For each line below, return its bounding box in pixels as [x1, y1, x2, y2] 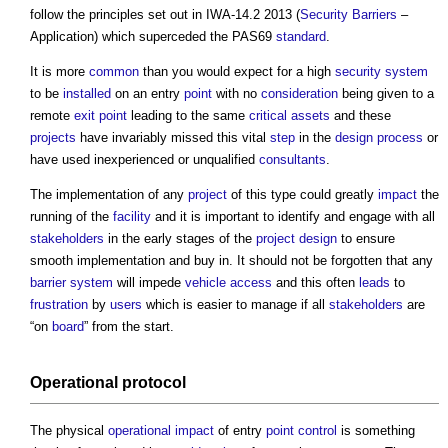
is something [337, 422, 415, 438]
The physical [30, 422, 108, 438]
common [89, 63, 139, 79]
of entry [214, 422, 266, 438]
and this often [272, 274, 359, 290]
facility [113, 208, 151, 224]
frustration [30, 296, 88, 312]
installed [63, 85, 111, 101]
